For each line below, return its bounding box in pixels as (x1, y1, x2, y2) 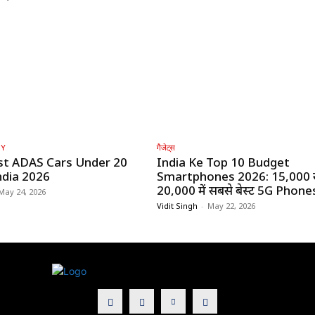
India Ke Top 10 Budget (156, 154, 290, 171)
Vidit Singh (156, 200, 198, 212)
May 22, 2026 (207, 200, 255, 212)
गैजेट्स (156, 142, 175, 153)
